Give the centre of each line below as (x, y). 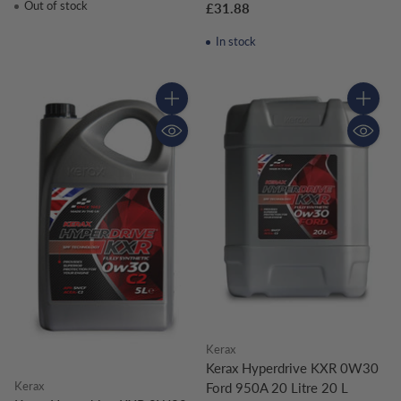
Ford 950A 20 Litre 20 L (277, 388)
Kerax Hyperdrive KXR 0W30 (292, 368)
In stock (234, 42)
